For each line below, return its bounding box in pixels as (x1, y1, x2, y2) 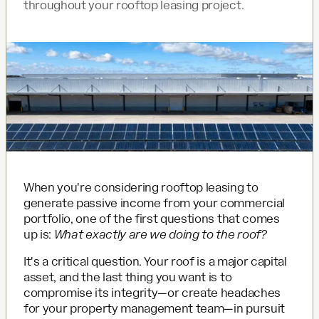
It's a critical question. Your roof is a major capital (23, 254, 287, 268)
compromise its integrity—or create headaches (23, 286, 281, 300)
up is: (23, 227, 54, 241)
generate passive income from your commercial (23, 196, 285, 210)
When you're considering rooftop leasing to (23, 180, 258, 194)
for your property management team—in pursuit (23, 301, 285, 315)
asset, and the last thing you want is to (23, 270, 232, 284)
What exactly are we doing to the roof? (53, 227, 267, 241)
